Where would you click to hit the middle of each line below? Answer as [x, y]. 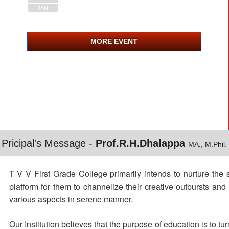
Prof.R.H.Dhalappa [142, 143]
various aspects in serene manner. [71, 199]
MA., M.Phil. [207, 144]
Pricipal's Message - [48, 143]
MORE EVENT [114, 41]
